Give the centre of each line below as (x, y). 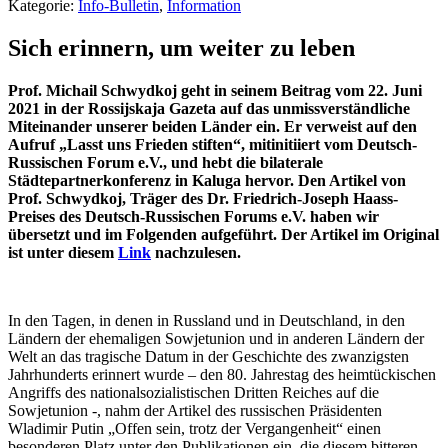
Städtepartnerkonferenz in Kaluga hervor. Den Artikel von (207, 180)
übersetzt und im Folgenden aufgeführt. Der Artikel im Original (223, 234)
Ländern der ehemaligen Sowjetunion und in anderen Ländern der (216, 338)
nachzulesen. (198, 252)
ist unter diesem (63, 252)
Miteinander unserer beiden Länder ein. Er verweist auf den (212, 126)
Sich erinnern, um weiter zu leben (181, 47)
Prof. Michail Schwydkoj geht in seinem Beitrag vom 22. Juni (215, 90)
